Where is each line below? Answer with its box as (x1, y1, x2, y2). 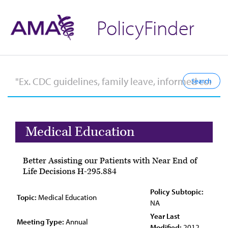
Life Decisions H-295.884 (23, 166, 117, 177)
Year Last (150, 211, 180, 221)
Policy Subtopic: (150, 187, 204, 196)
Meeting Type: (17, 217, 64, 226)
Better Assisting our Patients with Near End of (23, 155, 197, 166)
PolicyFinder (97, 14, 194, 40)
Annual (64, 217, 88, 226)
